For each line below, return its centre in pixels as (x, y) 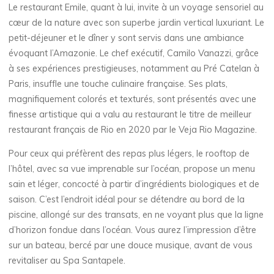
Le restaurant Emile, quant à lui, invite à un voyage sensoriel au (136, 8)
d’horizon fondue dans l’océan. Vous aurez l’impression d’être (133, 230)
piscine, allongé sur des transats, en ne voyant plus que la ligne (136, 215)
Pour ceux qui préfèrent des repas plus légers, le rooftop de (129, 154)
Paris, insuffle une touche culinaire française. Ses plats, (118, 84)
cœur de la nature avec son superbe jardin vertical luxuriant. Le (137, 23)
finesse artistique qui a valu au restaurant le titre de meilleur (130, 115)
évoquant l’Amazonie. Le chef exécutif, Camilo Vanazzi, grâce (134, 54)
